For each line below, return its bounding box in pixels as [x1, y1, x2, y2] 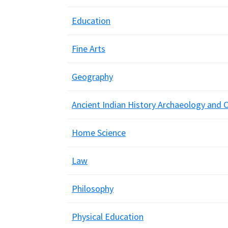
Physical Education [72, 211, 144, 222]
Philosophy [72, 183, 113, 194]
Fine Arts [72, 43, 105, 54]
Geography [72, 71, 113, 82]
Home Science [72, 127, 126, 138]
